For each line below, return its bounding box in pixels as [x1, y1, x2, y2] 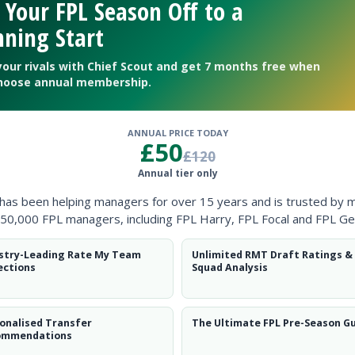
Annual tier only [137, 166, 218, 180]
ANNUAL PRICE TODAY [127, 127, 228, 139]
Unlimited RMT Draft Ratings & [192, 248, 353, 261]
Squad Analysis [192, 261, 268, 274]
